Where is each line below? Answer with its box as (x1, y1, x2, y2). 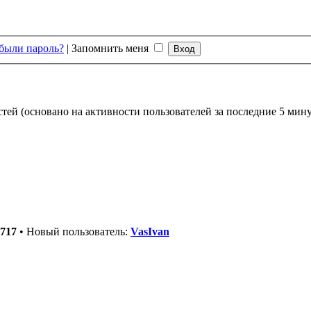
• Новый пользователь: (17, 225, 131, 237)
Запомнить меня (72, 42, 151, 54)
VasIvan (131, 225, 169, 237)
